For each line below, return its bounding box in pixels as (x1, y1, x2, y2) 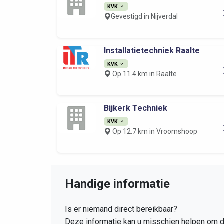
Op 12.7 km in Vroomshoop (111, 127, 197, 136)
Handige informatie (65, 177, 170, 191)
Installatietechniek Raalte (104, 46, 200, 56)
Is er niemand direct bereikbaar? (65, 204, 177, 214)
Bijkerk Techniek (104, 103, 167, 113)
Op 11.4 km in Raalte (111, 70, 177, 78)
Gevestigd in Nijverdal (111, 12, 178, 21)
